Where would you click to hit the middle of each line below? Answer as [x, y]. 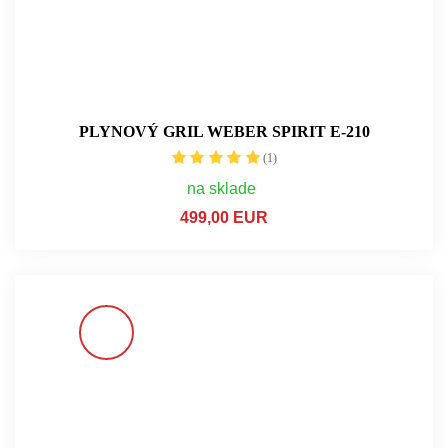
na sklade [221, 188]
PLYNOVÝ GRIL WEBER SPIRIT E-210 [224, 131]
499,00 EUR [224, 217]
